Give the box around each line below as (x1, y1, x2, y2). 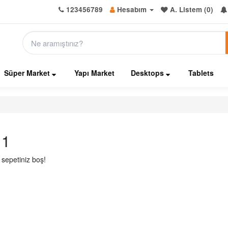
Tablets (188, 68, 214, 78)
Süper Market (4, 68, 52, 78)
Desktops (131, 68, 166, 78)
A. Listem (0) (170, 5, 213, 14)
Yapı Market (74, 68, 115, 78)
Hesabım (117, 5, 147, 14)
